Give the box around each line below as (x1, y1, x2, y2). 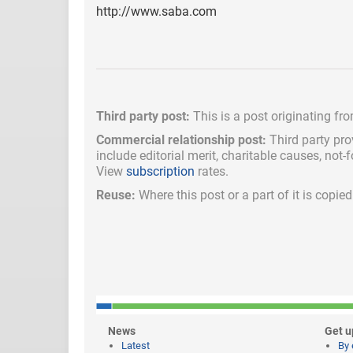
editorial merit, (139, 147, 221, 163)
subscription (126, 163, 195, 179)
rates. (195, 163, 229, 179)
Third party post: (96, 108, 190, 124)
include (96, 147, 139, 163)
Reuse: (96, 187, 136, 203)
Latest (121, 339, 150, 351)
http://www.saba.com (96, 3, 217, 19)
